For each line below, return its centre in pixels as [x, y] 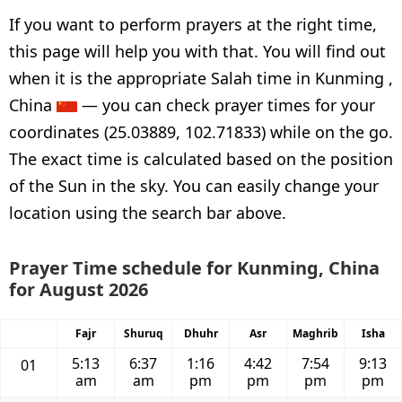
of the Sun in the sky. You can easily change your [194, 186]
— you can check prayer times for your [226, 105]
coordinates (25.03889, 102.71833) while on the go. [201, 132]
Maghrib [315, 333]
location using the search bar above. [148, 213]
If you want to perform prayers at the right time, [193, 24]
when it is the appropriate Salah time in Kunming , [201, 78]
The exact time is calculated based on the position [201, 159]
